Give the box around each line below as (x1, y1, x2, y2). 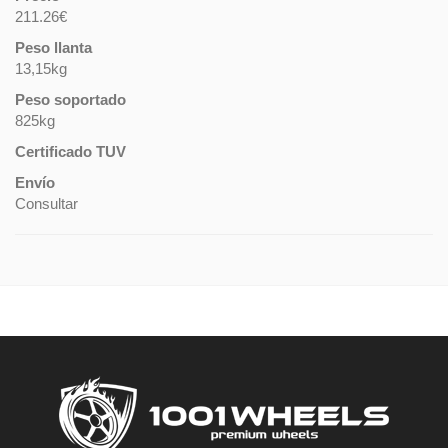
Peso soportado (15, 90, 126, 108)
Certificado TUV (15, 142, 126, 160)
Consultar (15, 194, 78, 212)
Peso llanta (15, 38, 92, 56)
